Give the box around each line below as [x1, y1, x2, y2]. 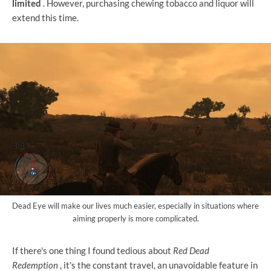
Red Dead [173, 244, 209, 256]
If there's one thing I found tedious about [12, 244, 173, 256]
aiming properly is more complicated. [72, 213, 199, 223]
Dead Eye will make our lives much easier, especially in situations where [12, 200, 259, 211]
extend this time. [12, 12, 79, 24]
